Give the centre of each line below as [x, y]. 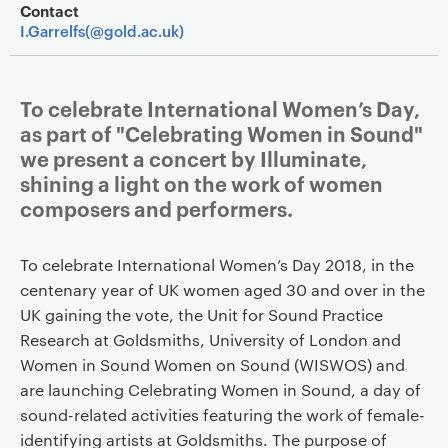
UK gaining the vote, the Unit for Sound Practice [201, 315]
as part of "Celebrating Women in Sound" [221, 133]
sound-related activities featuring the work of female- [222, 415]
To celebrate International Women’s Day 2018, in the [216, 265]
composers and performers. [156, 208]
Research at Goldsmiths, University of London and [210, 340]
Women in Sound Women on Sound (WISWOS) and [212, 365]
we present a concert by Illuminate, [193, 158]
